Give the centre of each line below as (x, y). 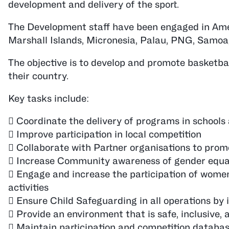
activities (28, 187)
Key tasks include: (49, 98)
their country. (38, 76)
